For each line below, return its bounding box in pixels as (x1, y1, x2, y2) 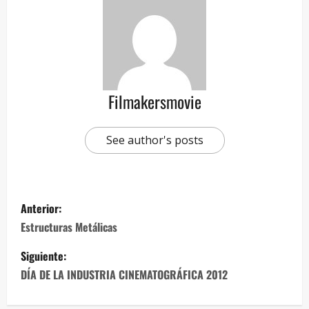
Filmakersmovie (108, 88, 201, 114)
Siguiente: (21, 247, 66, 264)
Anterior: (21, 199, 61, 217)
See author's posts (106, 132, 203, 148)
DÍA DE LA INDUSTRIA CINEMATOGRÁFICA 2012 (21, 266, 228, 283)
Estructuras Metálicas (21, 218, 117, 235)
